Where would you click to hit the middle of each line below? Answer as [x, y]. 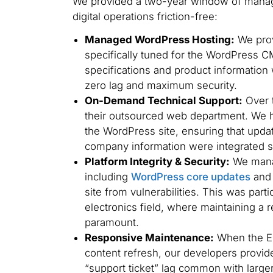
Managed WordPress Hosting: [159, 39]
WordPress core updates [190, 176]
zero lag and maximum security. [161, 85]
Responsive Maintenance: [149, 237]
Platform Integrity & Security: [157, 161]
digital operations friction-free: [145, 17]
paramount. [112, 222]
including [108, 176]
